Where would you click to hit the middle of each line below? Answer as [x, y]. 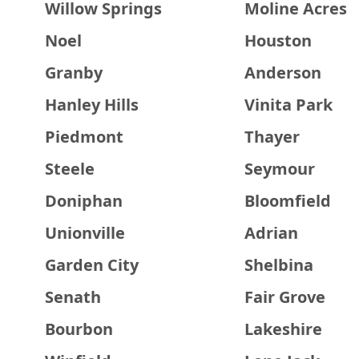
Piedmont [84, 137]
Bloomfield [287, 201]
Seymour [279, 169]
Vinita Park [288, 105]
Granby [74, 73]
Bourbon [79, 329]
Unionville [85, 233]
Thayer [272, 137]
